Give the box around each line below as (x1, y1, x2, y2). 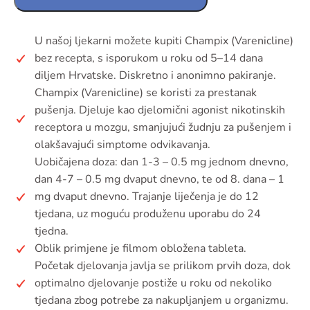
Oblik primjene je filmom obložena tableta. (35, 241, 246, 257)
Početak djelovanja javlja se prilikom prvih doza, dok (35, 258, 291, 274)
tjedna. (35, 224, 69, 239)
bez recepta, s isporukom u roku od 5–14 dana (35, 51, 263, 66)
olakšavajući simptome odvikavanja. (35, 137, 210, 153)
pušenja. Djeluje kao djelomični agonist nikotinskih (35, 102, 285, 118)
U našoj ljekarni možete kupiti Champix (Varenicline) (35, 33, 293, 49)
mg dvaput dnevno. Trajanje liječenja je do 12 (35, 189, 259, 205)
